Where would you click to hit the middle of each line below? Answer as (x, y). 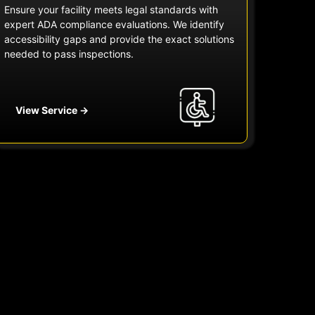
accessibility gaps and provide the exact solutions (120, 39)
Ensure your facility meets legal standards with (111, 10)
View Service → (52, 110)
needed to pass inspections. (69, 54)
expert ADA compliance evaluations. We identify (115, 25)
